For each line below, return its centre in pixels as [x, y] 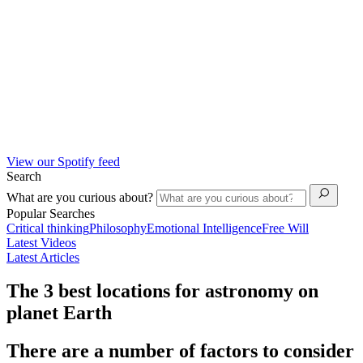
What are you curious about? [81, 197]
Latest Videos [41, 242]
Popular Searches [51, 213]
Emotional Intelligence [204, 228]
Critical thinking [48, 228]
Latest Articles [43, 257]
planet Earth [59, 313]
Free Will [285, 228]
